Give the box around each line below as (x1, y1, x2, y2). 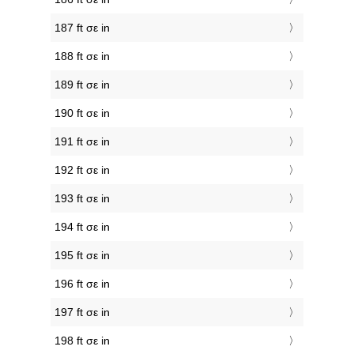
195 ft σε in (55, 249, 110, 262)
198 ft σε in (55, 334, 110, 348)
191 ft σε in (55, 135, 110, 149)
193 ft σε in (55, 192, 110, 205)
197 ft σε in (55, 306, 110, 319)
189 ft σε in (55, 78, 110, 92)
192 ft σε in (55, 164, 110, 177)
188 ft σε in (55, 50, 110, 63)
